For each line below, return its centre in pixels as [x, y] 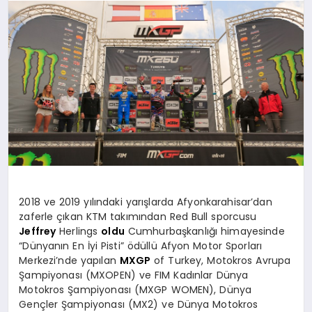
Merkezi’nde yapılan [69, 261]
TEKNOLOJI [46, 184]
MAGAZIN [42, 80]
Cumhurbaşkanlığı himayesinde [204, 232]
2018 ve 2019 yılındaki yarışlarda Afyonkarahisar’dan [146, 202]
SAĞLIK [36, 133]
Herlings [79, 232]
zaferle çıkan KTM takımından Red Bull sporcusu [138, 217]
